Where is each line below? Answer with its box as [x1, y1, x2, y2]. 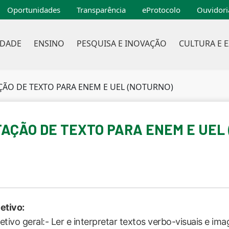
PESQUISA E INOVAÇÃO [76, 38, 167, 49]
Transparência [77, 5, 126, 15]
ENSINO [33, 38, 64, 49]
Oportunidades [7, 5, 60, 15]
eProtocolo [142, 5, 180, 15]
